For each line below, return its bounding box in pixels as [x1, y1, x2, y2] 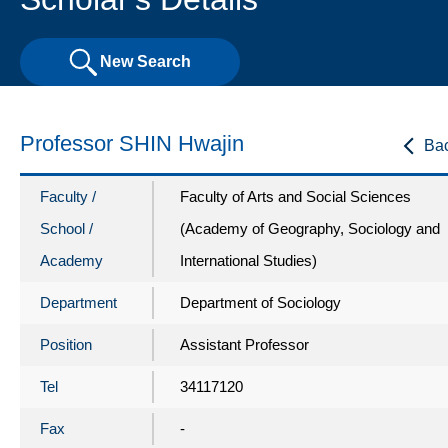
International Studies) [180, 251, 317, 269]
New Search [100, 53, 191, 71]
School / [40, 219, 93, 237]
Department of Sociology [180, 293, 341, 311]
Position [40, 335, 92, 353]
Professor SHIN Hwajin [20, 130, 244, 156]
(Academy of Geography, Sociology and [180, 219, 440, 237]
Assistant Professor [180, 335, 309, 353]
